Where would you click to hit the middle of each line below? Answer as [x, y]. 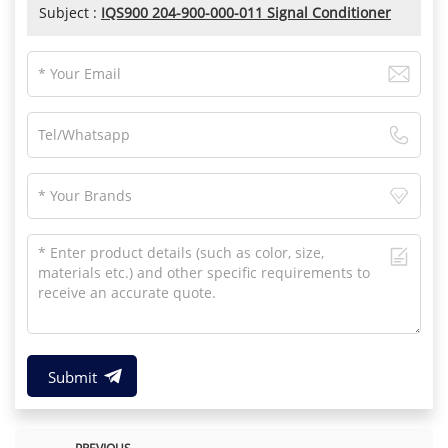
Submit [72, 376]
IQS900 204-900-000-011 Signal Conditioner [246, 12]
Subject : [70, 12]
